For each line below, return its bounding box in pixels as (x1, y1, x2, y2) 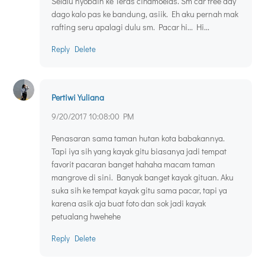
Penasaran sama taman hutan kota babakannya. (51, 132, 225, 144)
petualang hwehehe (51, 211, 121, 222)
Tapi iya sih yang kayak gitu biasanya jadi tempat (51, 146, 227, 157)
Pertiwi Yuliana (51, 92, 104, 104)
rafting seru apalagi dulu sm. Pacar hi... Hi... (51, 21, 209, 33)
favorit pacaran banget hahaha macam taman (51, 159, 215, 170)
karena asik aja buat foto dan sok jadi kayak (51, 198, 206, 209)
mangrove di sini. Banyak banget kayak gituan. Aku (51, 172, 234, 183)
